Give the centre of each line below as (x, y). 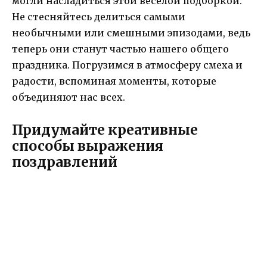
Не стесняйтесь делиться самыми (99, 16)
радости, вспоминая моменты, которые (114, 81)
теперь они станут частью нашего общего (120, 49)
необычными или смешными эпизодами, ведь (131, 32)
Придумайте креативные (105, 129)
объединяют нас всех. (69, 97)
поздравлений (65, 162)
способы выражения (88, 145)
